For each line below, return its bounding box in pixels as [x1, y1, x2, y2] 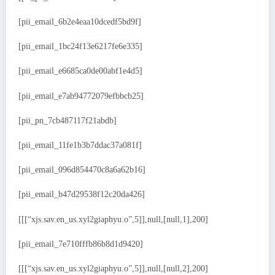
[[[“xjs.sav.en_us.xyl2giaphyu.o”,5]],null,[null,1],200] [18, 214, 208, 224]
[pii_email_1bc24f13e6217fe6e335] [18, 42, 142, 52]
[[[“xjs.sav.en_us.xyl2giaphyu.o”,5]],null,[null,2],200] [18, 263, 208, 273]
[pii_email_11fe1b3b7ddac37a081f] [18, 141, 142, 150]
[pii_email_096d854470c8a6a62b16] [18, 165, 145, 175]
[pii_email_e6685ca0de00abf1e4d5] [18, 66, 142, 76]
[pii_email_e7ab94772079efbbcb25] [18, 91, 144, 101]
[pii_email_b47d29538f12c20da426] [18, 190, 145, 199]
